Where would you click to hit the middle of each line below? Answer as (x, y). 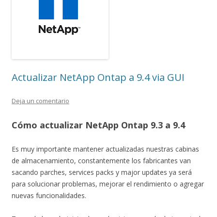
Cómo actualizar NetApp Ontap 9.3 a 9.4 (98, 125)
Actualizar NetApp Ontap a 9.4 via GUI (98, 77)
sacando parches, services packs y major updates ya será (102, 172)
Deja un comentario (40, 101)
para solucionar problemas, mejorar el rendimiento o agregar (108, 184)
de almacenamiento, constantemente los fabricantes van (101, 161)
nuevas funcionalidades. (49, 195)
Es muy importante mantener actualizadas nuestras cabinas (105, 149)
